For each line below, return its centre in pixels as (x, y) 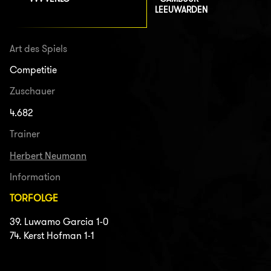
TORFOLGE (34, 198)
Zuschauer (33, 91)
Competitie (34, 70)
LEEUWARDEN (181, 10)
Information (35, 177)
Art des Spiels (39, 48)
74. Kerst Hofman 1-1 (52, 235)
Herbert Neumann (48, 155)
